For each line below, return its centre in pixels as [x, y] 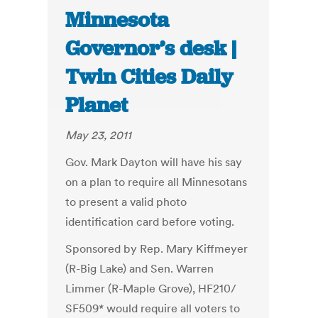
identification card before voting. [150, 222]
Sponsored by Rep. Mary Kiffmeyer [157, 249]
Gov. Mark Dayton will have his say [154, 162]
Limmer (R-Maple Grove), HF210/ [151, 289]
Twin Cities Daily [149, 77]
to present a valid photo [126, 202]
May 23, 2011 [99, 135]
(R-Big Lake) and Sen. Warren [140, 269]
